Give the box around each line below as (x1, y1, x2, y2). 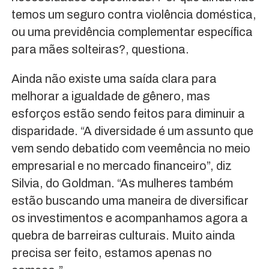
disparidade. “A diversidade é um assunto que (11, 124, 253, 138)
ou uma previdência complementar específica (11, 25, 253, 38)
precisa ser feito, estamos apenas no (11, 246, 212, 259)
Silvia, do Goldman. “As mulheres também (11, 176, 233, 190)
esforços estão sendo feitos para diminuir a (11, 106, 245, 120)
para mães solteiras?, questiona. (11, 42, 189, 56)
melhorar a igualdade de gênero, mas (11, 89, 210, 103)
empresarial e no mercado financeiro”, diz (11, 159, 232, 172)
